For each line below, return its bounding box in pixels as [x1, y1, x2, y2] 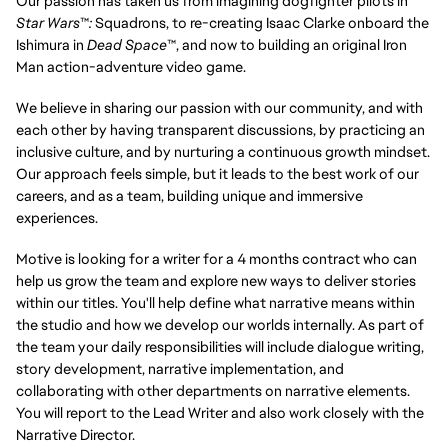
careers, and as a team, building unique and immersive [16, 185, 363, 205]
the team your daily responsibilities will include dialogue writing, [16, 336, 424, 356]
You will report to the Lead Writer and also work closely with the [16, 402, 424, 422]
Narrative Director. [16, 424, 135, 444]
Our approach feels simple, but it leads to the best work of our [16, 163, 419, 183]
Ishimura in [16, 35, 87, 55]
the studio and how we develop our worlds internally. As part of [16, 314, 424, 334]
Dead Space [87, 35, 167, 55]
